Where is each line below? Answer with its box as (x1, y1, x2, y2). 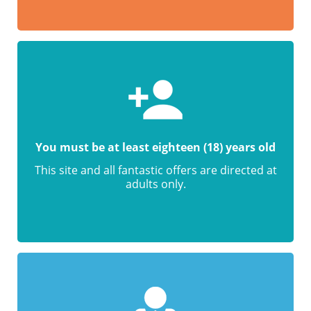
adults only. (125, 176, 186, 192)
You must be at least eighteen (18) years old (35, 140, 276, 155)
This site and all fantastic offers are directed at (34, 162, 277, 178)
